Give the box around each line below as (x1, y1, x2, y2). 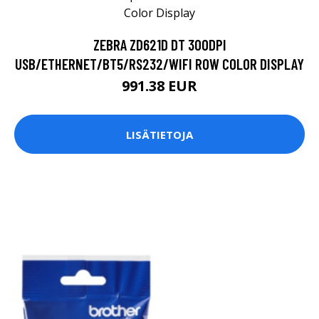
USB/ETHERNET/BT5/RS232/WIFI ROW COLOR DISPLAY (15, 55, 304, 73)
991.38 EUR (122, 76, 197, 96)
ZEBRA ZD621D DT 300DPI (93, 36, 226, 54)
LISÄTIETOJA (126, 127, 193, 142)
